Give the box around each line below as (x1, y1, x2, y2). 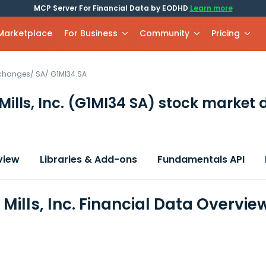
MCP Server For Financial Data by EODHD (33, 3, 190, 13)
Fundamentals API (157, 153, 245, 166)
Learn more (189, 3, 233, 13)
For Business (64, 27, 118, 39)
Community (140, 27, 190, 39)
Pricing (211, 27, 240, 39)
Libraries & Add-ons (40, 153, 137, 166)
